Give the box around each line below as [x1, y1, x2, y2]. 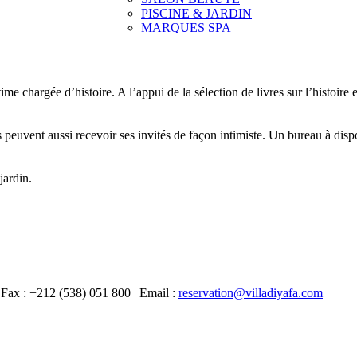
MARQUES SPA [141, 21, 231, 34]
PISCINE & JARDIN [141, 6, 252, 20]
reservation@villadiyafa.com [178, 285, 323, 300]
